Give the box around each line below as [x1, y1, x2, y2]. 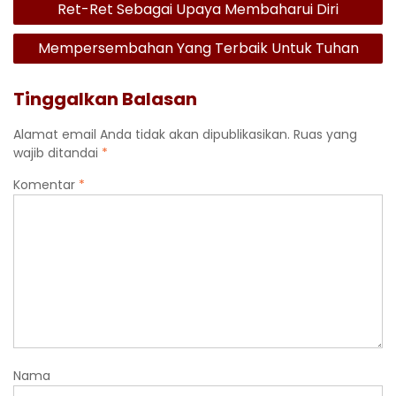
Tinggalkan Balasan [13, 87, 197, 112]
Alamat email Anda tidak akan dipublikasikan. [13, 126, 290, 144]
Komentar [13, 176, 79, 194]
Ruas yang [293, 126, 357, 144]
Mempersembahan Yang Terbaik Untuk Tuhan [37, 38, 359, 59]
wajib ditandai [13, 144, 102, 163]
